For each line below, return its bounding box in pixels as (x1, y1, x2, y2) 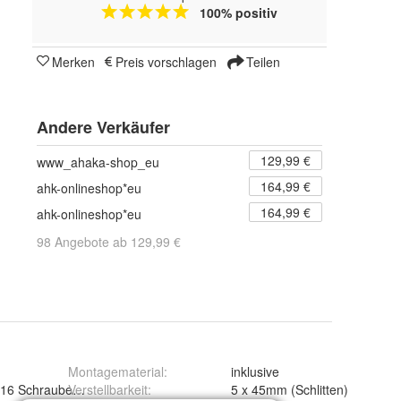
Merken (52, 52, 95, 71)
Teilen (243, 52, 280, 71)
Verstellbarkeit (68, 380, 148, 398)
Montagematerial (68, 363, 164, 380)
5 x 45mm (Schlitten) (231, 380, 348, 398)
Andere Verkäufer (37, 115, 170, 139)
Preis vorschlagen (115, 52, 217, 71)
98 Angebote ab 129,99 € (37, 232, 181, 251)
